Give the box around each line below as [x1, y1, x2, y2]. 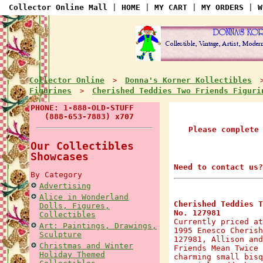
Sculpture [39, 230, 82, 239]
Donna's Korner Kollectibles [125, 75, 252, 85]
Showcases [31, 150, 89, 163]
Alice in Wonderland [39, 193, 129, 201]
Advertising [39, 181, 91, 190]
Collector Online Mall [9, 3, 107, 12]
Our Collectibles [31, 139, 134, 152]
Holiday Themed [39, 250, 105, 259]
